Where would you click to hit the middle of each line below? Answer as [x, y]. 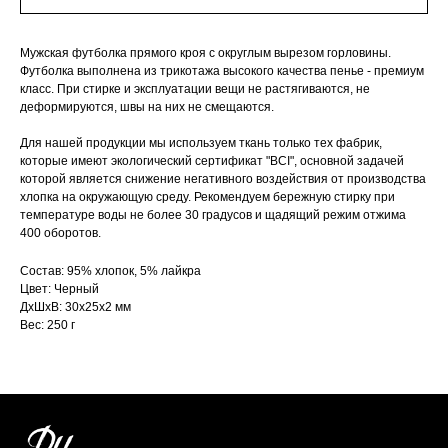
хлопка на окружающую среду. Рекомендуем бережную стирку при [207, 196]
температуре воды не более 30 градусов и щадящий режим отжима [213, 214]
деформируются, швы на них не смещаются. [147, 106]
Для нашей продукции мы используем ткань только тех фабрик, [201, 142]
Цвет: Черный [59, 288]
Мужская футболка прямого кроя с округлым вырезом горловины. [205, 52]
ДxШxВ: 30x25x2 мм [75, 306]
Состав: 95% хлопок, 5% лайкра [110, 270]
